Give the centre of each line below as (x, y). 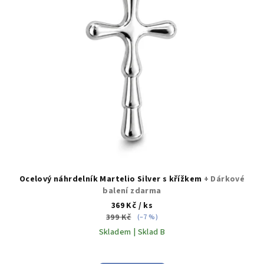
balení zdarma (132, 191)
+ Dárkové (224, 179)
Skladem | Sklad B (132, 232)
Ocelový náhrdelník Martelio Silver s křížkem (111, 179)
